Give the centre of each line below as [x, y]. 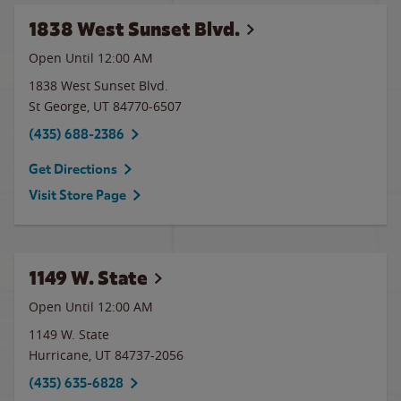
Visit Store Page [77, 195]
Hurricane [59, 355]
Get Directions [73, 169]
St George [58, 106]
